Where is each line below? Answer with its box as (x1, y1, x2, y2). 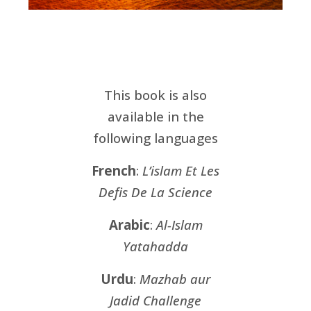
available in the (107, 108, 204, 126)
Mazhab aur (140, 270, 210, 288)
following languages (93, 129, 218, 147)
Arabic (108, 216, 150, 234)
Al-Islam (155, 216, 203, 234)
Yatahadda (123, 237, 188, 255)
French (92, 162, 136, 180)
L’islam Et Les (142, 162, 219, 180)
